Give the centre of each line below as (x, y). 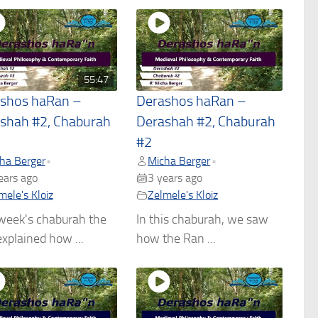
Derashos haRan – (192, 102)
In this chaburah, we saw (203, 220)
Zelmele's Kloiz (183, 195)
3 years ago (175, 178)
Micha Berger (179, 161)
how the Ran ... (176, 239)
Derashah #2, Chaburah (206, 122)
